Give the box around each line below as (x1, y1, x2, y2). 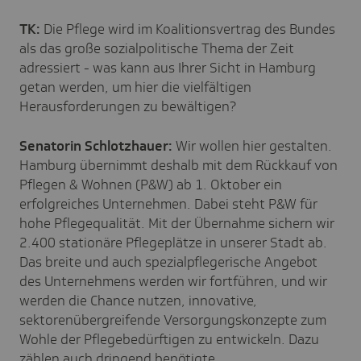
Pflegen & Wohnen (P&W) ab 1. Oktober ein (19, 175, 282, 193)
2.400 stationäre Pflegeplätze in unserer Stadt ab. (19, 233, 327, 251)
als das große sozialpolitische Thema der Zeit (19, 39, 294, 57)
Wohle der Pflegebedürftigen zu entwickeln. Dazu (19, 330, 319, 348)
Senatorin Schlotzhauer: (19, 136, 176, 155)
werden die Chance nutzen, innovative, (19, 291, 257, 309)
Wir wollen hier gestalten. (176, 136, 332, 155)
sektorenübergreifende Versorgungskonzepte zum (19, 310, 326, 329)
